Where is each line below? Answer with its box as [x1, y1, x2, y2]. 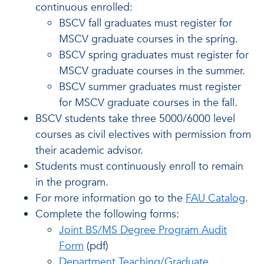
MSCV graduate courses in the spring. [59, 32, 238, 47]
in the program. [35, 175, 108, 190]
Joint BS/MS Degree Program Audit [59, 223, 227, 237]
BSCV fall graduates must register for [59, 16, 232, 31]
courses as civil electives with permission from [35, 127, 251, 142]
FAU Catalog [186, 191, 245, 206]
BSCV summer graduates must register [59, 80, 241, 94]
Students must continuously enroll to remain [35, 159, 243, 174]
